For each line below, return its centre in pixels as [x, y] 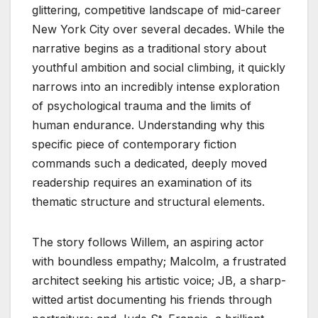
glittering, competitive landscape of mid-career [157, 10]
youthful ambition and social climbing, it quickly [159, 68]
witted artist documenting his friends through [152, 300]
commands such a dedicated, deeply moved [149, 164]
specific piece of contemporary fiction [134, 144]
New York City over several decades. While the [158, 29]
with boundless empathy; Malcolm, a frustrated [159, 262]
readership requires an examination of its [142, 183]
